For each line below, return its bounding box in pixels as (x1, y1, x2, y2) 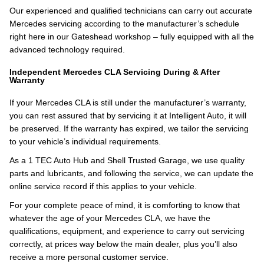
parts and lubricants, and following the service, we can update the (9, 169, 253, 178)
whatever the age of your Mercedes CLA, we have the (9, 213, 210, 223)
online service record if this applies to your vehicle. (9, 181, 197, 191)
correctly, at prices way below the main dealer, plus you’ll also (9, 239, 237, 249)
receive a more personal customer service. (9, 252, 169, 262)
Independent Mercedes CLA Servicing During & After (9, 67, 220, 77)
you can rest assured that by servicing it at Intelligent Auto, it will (9, 111, 246, 120)
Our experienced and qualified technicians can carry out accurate (9, 6, 252, 15)
